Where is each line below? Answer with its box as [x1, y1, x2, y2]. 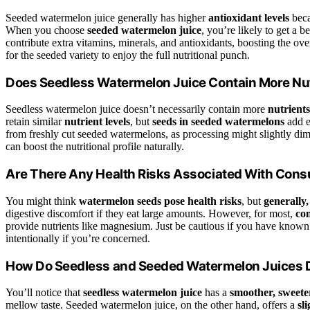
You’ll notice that [6, 286, 83, 299]
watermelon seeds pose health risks [79, 194, 241, 207]
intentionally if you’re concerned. [6, 232, 150, 244]
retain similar [6, 116, 64, 128]
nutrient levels [64, 116, 130, 128]
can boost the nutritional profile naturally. [6, 140, 184, 153]
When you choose [6, 24, 87, 37]
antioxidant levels [208, 12, 289, 24]
